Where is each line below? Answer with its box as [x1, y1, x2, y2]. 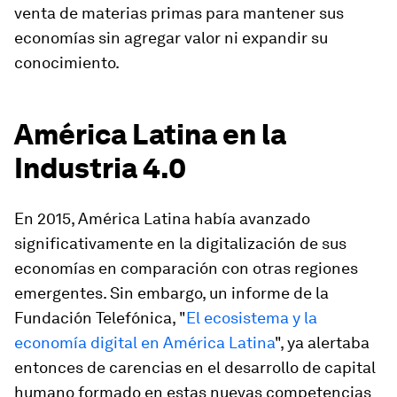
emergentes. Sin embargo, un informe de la [14, 284, 329, 302]
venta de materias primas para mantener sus [14, 4, 344, 22]
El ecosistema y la [186, 308, 317, 327]
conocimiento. [14, 53, 120, 72]
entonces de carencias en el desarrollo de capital [14, 358, 376, 377]
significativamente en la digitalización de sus [14, 234, 346, 253]
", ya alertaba [275, 333, 370, 352]
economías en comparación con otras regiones [14, 259, 358, 277]
